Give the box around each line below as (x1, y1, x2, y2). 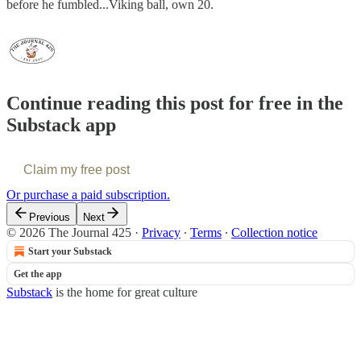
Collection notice (231, 225, 317, 239)
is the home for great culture (52, 284, 197, 299)
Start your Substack (28, 245, 112, 257)
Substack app (6, 114, 116, 135)
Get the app (14, 268, 62, 280)
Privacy (142, 225, 180, 239)
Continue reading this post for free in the (6, 92, 343, 114)
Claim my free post (23, 162, 130, 176)
